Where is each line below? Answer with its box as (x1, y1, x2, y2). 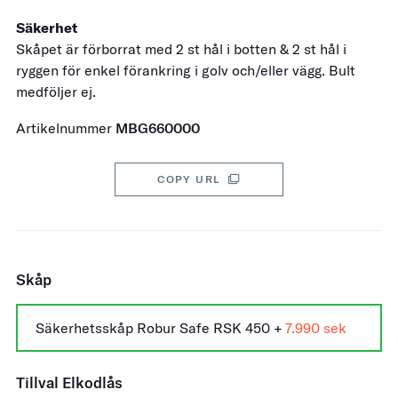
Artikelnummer (16, 119, 115, 137)
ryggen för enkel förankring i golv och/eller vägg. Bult (16, 61, 355, 79)
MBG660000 (115, 119, 200, 137)
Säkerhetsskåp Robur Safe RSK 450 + (36, 319, 283, 337)
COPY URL (157, 172, 226, 186)
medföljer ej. (16, 83, 99, 100)
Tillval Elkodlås (16, 373, 123, 392)
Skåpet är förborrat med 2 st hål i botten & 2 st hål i (16, 40, 346, 58)
